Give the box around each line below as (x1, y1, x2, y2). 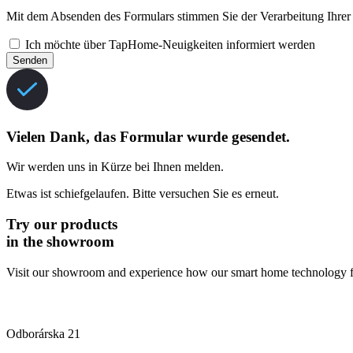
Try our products (6, 216, 117, 233)
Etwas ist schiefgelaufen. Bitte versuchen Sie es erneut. (6, 187, 279, 201)
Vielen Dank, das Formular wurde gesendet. (6, 128, 290, 145)
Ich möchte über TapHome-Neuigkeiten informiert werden (25, 37, 315, 51)
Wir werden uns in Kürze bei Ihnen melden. (6, 160, 224, 174)
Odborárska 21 (6, 326, 80, 340)
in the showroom (6, 233, 114, 251)
